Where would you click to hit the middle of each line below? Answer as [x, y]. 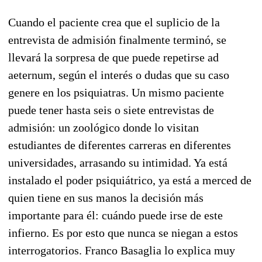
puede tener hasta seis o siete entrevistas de [111, 110]
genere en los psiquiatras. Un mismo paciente [116, 92]
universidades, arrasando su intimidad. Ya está [118, 162]
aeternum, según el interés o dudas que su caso [119, 75]
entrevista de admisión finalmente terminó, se [117, 39]
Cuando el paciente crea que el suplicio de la [114, 22]
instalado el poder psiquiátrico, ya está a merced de [130, 180]
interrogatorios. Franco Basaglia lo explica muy [122, 250]
